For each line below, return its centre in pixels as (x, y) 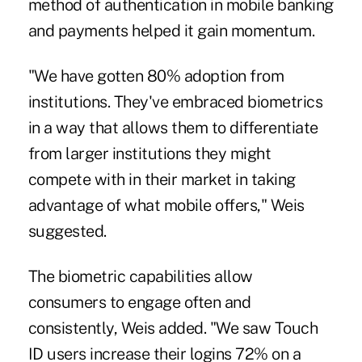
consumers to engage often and (139, 303)
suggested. (67, 232)
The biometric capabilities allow (140, 277)
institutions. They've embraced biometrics (175, 102)
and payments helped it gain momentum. (171, 31)
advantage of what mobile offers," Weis (166, 206)
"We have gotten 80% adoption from (156, 76)
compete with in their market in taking (162, 180)
